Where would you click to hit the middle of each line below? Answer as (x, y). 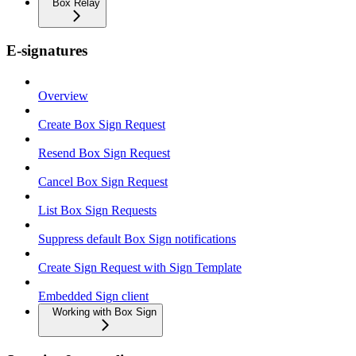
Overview (63, 96)
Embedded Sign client (93, 296)
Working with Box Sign (104, 312)
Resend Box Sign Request (104, 153)
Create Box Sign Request (102, 125)
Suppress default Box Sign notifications (137, 239)
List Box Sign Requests (97, 211)
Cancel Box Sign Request (103, 182)
